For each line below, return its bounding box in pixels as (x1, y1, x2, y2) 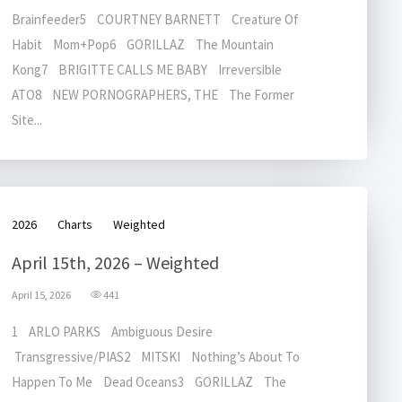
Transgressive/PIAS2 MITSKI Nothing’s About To (12, 348, 300, 365)
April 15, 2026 (12, 288, 71, 301)
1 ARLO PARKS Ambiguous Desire (12, 323, 218, 340)
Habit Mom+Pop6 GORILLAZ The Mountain (12, 36, 282, 53)
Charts (57, 216, 92, 232)
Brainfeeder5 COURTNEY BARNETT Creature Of (12, 11, 299, 28)
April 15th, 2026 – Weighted (12, 251, 219, 274)
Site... (12, 111, 42, 128)
